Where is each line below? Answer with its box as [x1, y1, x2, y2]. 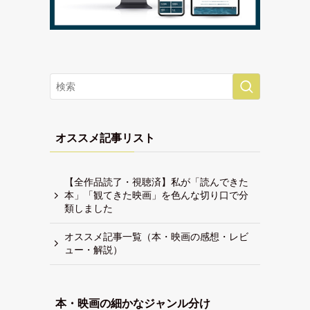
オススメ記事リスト [55, 131, 155, 144]
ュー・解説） [64, 244, 122, 256]
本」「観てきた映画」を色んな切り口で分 [64, 190, 248, 201]
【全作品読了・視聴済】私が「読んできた [64, 176, 248, 188]
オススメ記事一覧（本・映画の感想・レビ [64, 231, 248, 243]
